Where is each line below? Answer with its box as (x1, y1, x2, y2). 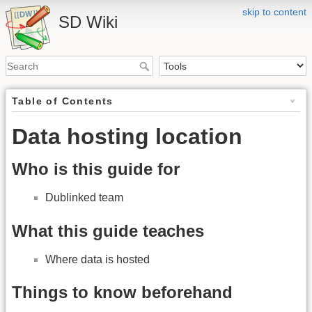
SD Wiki (58, 13, 118, 31)
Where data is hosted (45, 253, 150, 265)
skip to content (242, 6, 306, 17)
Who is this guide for (12, 159, 180, 179)
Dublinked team (45, 192, 123, 204)
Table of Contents (12, 95, 114, 107)
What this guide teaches (12, 221, 204, 240)
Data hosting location (12, 124, 242, 150)
